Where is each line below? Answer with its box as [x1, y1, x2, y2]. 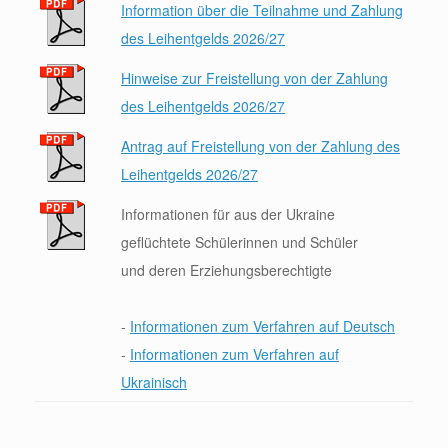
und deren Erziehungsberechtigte [121, 259, 332, 280]
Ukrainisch [121, 371, 187, 392]
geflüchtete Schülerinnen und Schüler [121, 231, 358, 252]
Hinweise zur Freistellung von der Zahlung [121, 67, 388, 88]
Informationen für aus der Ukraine [121, 203, 335, 224]
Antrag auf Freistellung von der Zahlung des [121, 135, 400, 156]
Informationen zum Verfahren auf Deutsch [130, 315, 395, 336]
